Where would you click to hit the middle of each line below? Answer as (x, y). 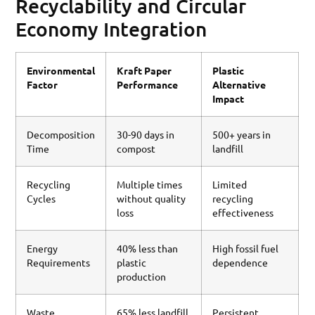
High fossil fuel (246, 249)
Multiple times (150, 185)
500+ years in (242, 135)
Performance (148, 85)
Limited (230, 185)
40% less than (148, 249)
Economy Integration (111, 29)
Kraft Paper (144, 71)
